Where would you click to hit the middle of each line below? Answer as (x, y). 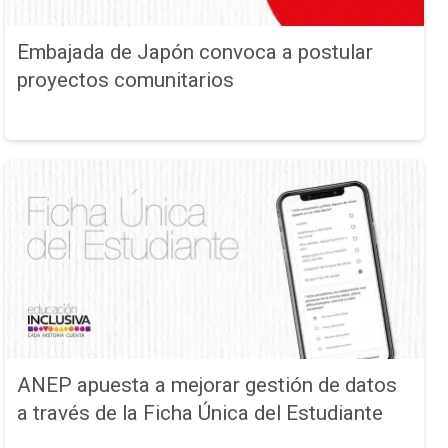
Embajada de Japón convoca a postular (195, 51)
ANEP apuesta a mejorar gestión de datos (207, 385)
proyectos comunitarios (126, 79)
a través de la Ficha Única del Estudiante (200, 413)
